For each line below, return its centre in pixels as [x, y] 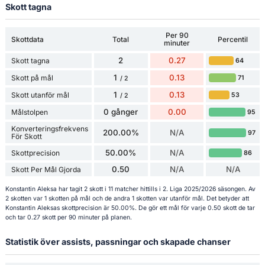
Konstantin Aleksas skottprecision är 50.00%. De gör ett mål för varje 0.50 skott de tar [130, 208]
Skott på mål [32, 78]
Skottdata [27, 39]
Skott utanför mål [40, 95]
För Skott [26, 137]
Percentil [233, 39]
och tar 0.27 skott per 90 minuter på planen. [68, 218]
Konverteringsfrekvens [49, 129]
